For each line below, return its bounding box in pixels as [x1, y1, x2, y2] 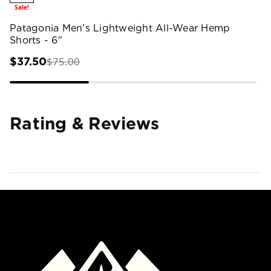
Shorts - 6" [10, 34, 62, 46]
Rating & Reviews [10, 113, 159, 134]
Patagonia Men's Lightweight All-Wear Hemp [10, 22, 231, 34]
